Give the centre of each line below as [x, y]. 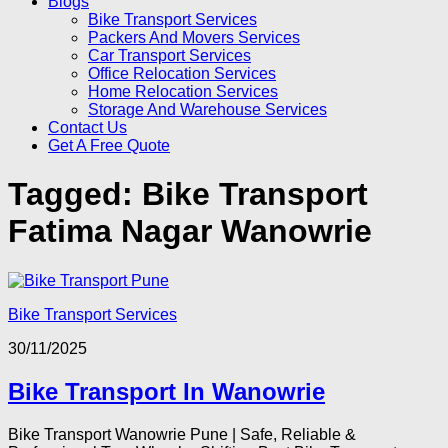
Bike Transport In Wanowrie [166, 391]
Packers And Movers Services [194, 37]
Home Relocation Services [183, 91]
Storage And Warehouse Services [207, 109]
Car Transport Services [169, 55]
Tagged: [75, 194]
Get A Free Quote [109, 145]
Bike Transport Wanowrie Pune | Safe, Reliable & [182, 434]
